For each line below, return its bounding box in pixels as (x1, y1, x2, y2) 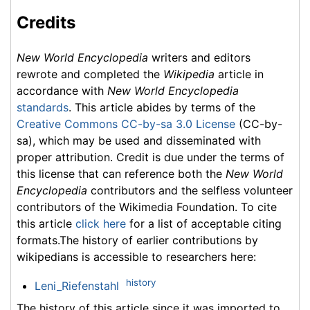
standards (17, 100, 69, 114)
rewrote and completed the (17, 66, 163, 81)
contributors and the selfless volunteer (87, 183, 293, 197)
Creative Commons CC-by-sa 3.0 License (17, 116, 235, 131)
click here (75, 216, 126, 230)
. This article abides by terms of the (69, 100, 255, 114)
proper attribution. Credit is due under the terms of (17, 149, 284, 164)
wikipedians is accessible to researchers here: (17, 249, 256, 264)
